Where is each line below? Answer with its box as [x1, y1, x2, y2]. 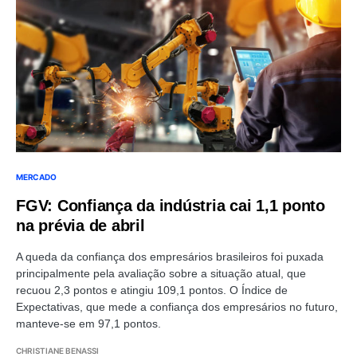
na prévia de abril [16, 216, 145, 234]
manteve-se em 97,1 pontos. [16, 316, 161, 330]
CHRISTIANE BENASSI [16, 345, 99, 355]
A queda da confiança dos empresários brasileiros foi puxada [16, 249, 324, 263]
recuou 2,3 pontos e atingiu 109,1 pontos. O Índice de [16, 283, 288, 296]
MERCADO [16, 171, 57, 182]
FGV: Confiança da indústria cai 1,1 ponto [16, 196, 325, 214]
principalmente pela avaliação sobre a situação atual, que [16, 266, 306, 280]
